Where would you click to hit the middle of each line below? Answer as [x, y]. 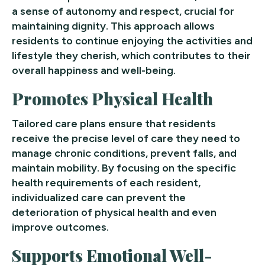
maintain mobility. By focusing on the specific [124, 168]
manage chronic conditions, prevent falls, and [124, 153]
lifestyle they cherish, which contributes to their [131, 56]
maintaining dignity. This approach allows [113, 26]
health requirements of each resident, [106, 183]
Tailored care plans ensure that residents [114, 124]
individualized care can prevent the [99, 198]
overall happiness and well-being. [94, 71]
